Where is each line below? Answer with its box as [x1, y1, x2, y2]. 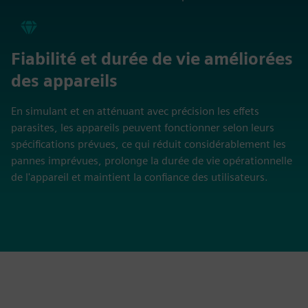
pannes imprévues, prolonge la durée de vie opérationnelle [11, 154, 292, 167]
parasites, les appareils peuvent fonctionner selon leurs [11, 121, 274, 134]
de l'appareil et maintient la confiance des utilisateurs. [11, 170, 268, 184]
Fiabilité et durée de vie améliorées [11, 49, 293, 69]
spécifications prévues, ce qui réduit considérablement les [11, 137, 286, 151]
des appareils [11, 71, 118, 91]
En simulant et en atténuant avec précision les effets [11, 104, 259, 118]
